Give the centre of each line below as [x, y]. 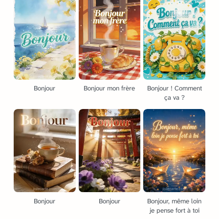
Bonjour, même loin [175, 201]
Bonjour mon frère [109, 88]
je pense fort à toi [174, 210]
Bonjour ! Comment [174, 88]
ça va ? [174, 98]
